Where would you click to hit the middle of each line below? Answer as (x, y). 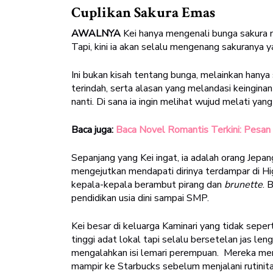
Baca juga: (94, 130)
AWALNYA (96, 34)
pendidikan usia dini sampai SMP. (140, 198)
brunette (243, 185)
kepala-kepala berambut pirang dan (148, 185)
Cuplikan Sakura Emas (143, 13)
